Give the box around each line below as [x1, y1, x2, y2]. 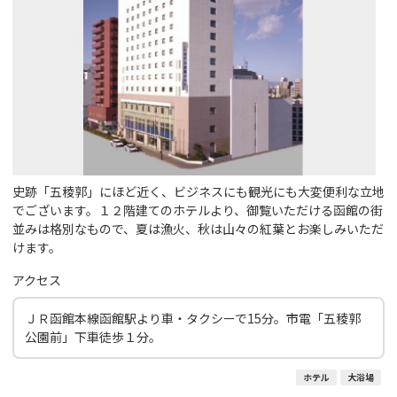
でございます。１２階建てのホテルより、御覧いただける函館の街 [12, 200, 383, 219]
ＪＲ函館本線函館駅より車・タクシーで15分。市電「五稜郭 [25, 308, 361, 327]
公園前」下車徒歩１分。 [25, 327, 161, 346]
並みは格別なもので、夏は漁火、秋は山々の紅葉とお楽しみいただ [12, 219, 384, 237]
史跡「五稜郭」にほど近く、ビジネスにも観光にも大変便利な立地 [12, 182, 385, 200]
